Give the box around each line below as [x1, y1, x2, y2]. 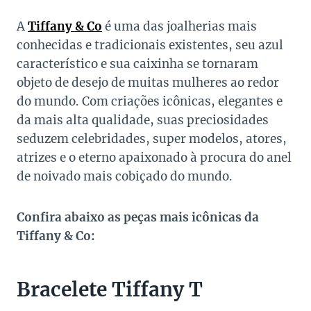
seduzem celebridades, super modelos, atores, [17, 131, 287, 147]
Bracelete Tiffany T [17, 277, 203, 303]
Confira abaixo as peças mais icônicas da [17, 210, 259, 226]
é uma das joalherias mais [102, 19, 257, 35]
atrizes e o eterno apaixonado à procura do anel [17, 150, 292, 166]
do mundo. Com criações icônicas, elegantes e [17, 94, 283, 110]
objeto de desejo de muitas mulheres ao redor [17, 75, 279, 91]
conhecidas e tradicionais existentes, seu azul [17, 37, 283, 53]
